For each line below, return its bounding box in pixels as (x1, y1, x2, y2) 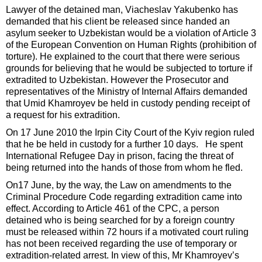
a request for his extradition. (6, 110, 120, 120)
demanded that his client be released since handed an (6, 16, 230, 27)
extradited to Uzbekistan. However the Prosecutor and (6, 75, 229, 85)
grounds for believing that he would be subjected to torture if (6, 63, 252, 74)
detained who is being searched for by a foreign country (6, 215, 235, 226)
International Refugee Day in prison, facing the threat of (6, 151, 233, 161)
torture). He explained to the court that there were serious (6, 51, 240, 62)
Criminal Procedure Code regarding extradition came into (6, 192, 242, 202)
